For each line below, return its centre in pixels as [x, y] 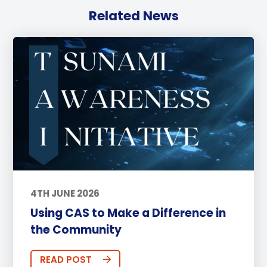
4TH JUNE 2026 [65, 194]
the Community [76, 229]
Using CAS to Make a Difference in [128, 213]
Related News [133, 16]
